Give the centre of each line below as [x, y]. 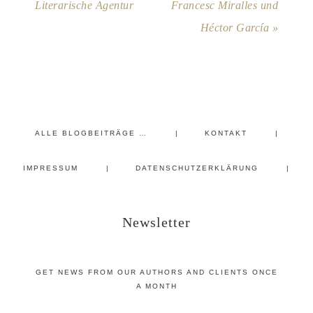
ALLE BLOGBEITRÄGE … [91, 133]
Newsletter [156, 223]
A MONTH [156, 286]
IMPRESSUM [51, 168]
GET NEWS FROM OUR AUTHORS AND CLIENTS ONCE [156, 272]
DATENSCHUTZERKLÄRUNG [197, 168]
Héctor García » [239, 28]
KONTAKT [226, 133]
